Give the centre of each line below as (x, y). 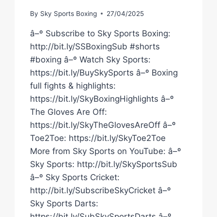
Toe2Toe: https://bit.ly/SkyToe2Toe (98, 138)
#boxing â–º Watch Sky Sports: (91, 59)
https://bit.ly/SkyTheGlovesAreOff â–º (103, 125)
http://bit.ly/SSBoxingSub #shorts (95, 46)
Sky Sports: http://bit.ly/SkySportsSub (104, 164)
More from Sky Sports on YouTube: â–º (106, 151)
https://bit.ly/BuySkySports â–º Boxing (104, 72)
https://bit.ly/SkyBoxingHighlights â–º (102, 99)
